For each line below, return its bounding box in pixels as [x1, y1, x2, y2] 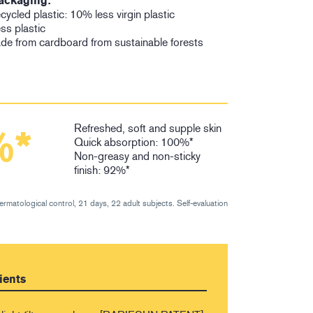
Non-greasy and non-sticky [74, 150, 201, 163]
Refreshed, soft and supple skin [74, 122, 222, 136]
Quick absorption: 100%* [74, 136, 194, 150]
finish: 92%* [74, 163, 131, 177]
